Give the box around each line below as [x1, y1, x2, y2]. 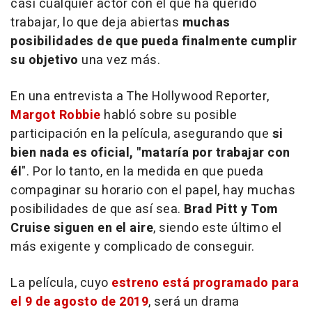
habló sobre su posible [100, 106, 237, 125]
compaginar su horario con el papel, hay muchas [10, 181, 295, 201]
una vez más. [78, 51, 160, 70]
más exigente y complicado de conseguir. [10, 237, 255, 257]
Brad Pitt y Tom [184, 200, 279, 219]
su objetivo [10, 51, 79, 70]
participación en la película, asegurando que [10, 125, 272, 144]
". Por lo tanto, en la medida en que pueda [22, 162, 263, 182]
